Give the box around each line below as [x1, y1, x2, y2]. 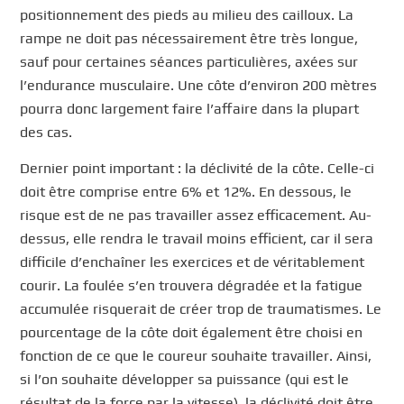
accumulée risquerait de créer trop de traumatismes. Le [20, 299, 382, 317]
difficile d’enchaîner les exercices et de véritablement [20, 252, 365, 271]
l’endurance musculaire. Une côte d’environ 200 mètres [20, 77, 378, 95]
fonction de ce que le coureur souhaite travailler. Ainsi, [20, 346, 372, 364]
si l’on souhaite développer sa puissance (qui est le [20, 370, 350, 388]
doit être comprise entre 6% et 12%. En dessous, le [20, 182, 353, 200]
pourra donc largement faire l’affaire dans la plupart [20, 100, 360, 118]
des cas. [20, 124, 73, 142]
